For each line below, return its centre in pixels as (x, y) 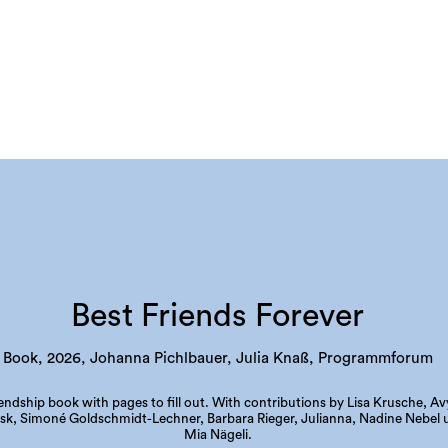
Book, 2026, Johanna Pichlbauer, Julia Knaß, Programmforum (217, 358)
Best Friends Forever (218, 316)
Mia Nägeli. (217, 434)
